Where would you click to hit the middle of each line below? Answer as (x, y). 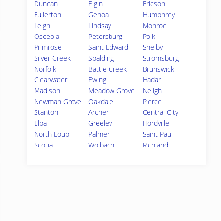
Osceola (47, 36)
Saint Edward (109, 47)
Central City (161, 112)
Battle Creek (108, 69)
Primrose (48, 47)
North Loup (52, 134)
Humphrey (159, 15)
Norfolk (45, 69)
